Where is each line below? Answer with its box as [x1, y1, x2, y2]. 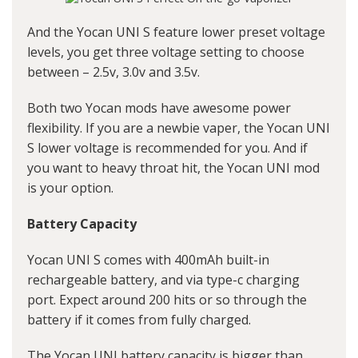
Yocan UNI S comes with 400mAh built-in [27, 251, 269, 269]
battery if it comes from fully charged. [27, 311, 251, 329]
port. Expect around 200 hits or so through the [27, 291, 307, 309]
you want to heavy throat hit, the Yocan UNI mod [27, 159, 320, 177]
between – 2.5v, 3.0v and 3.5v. [27, 63, 200, 82]
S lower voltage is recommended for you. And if [27, 139, 308, 157]
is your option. [27, 179, 113, 197]
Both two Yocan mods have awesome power [27, 99, 291, 117]
